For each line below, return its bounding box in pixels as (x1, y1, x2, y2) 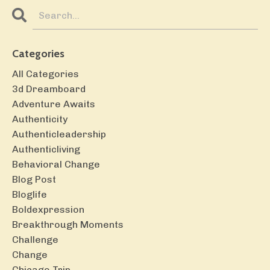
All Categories (12, 68, 79, 80)
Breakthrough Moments (12, 219, 124, 231)
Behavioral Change (12, 159, 100, 171)
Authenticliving (12, 143, 80, 155)
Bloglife (12, 189, 47, 201)
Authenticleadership (12, 128, 106, 140)
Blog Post (12, 174, 56, 186)
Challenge (12, 234, 58, 246)
